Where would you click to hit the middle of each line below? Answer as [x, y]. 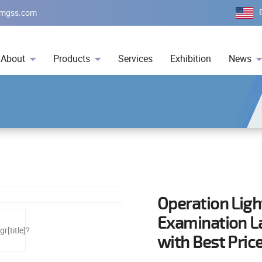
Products [72, 58]
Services [135, 58]
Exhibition [191, 58]
